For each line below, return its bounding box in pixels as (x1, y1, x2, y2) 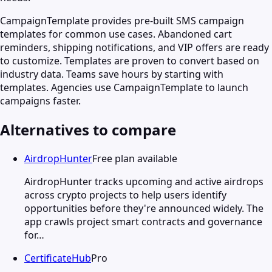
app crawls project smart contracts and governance (24, 214, 262, 228)
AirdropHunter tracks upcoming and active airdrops (24, 174, 263, 188)
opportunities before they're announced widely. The (24, 201, 263, 215)
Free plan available (92, 151, 177, 165)
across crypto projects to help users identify (24, 188, 226, 202)
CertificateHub (24, 251, 91, 265)
